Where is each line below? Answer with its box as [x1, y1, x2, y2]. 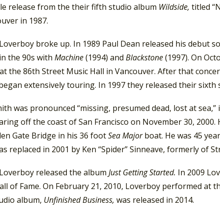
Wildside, [159, 1, 192, 12]
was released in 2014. [116, 194, 194, 206]
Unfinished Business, [44, 194, 116, 206]
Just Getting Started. [109, 167, 176, 178]
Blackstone [126, 52, 165, 63]
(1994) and [85, 52, 126, 63]
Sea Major [108, 130, 144, 141]
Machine [55, 52, 85, 63]
